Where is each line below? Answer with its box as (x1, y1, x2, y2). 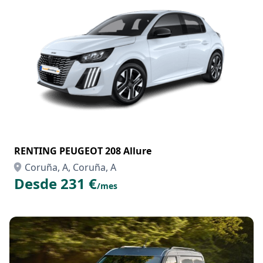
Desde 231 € (14, 174, 97, 193)
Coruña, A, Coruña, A (25, 161, 116, 174)
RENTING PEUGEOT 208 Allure (14, 144, 151, 157)
